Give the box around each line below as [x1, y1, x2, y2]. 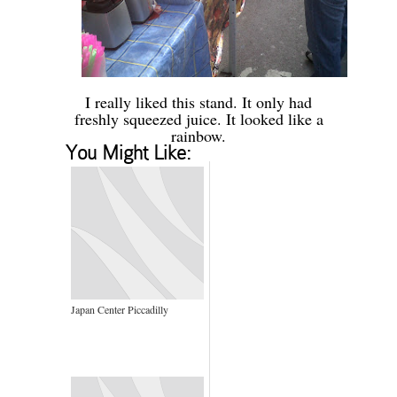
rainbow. [171, 125, 226, 147]
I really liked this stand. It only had [85, 91, 312, 113]
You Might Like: [66, 142, 191, 165]
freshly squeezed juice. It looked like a [74, 108, 323, 130]
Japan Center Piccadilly [71, 302, 168, 317]
